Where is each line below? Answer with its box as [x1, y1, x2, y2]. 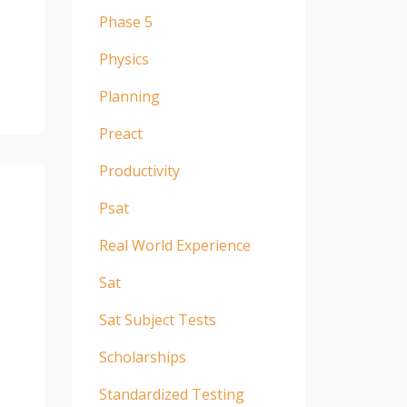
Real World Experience [98, 234, 251, 255]
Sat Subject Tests [98, 309, 216, 330]
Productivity [98, 160, 180, 181]
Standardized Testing [98, 383, 244, 404]
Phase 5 [98, 11, 153, 32]
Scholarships [98, 346, 186, 367]
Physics [98, 48, 149, 69]
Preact [98, 123, 143, 144]
